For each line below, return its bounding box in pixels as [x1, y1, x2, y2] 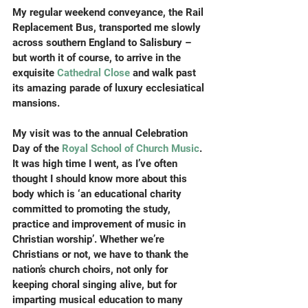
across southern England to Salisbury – [12, 36, 194, 49]
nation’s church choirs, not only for [12, 263, 170, 276]
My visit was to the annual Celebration [12, 127, 190, 140]
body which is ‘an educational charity [12, 188, 184, 200]
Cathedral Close [57, 67, 130, 79]
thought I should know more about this [12, 173, 190, 185]
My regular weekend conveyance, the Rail [12, 6, 206, 19]
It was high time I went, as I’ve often [12, 157, 180, 170]
